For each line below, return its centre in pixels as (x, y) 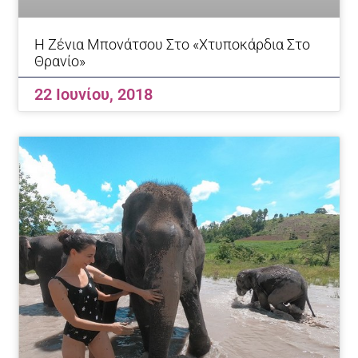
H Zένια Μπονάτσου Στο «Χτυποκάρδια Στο (173, 44)
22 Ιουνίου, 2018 (94, 94)
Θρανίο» (60, 61)
